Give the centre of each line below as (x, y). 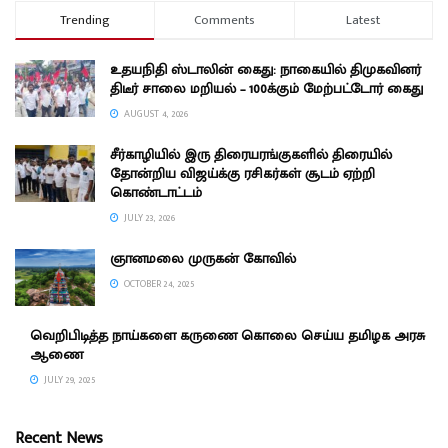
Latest (363, 20)
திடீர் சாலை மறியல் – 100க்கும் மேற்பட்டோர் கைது (266, 89)
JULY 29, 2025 (68, 380)
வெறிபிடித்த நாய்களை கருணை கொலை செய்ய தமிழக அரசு (227, 336)
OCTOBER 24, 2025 (157, 284)
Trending (85, 20)
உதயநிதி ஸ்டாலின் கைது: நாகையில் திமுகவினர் (265, 70)
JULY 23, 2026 (148, 218)
